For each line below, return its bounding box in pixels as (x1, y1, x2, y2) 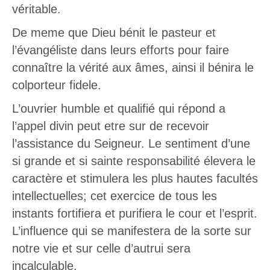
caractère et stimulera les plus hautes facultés (12, 172, 258, 186)
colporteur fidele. (12, 78, 101, 92)
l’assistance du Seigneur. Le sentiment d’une (12, 137, 250, 151)
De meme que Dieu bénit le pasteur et (12, 26, 216, 40)
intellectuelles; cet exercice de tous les (12, 189, 217, 203)
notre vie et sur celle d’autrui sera (12, 242, 190, 256)
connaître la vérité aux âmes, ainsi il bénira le (12, 61, 254, 75)
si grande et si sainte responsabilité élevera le (12, 154, 256, 168)
